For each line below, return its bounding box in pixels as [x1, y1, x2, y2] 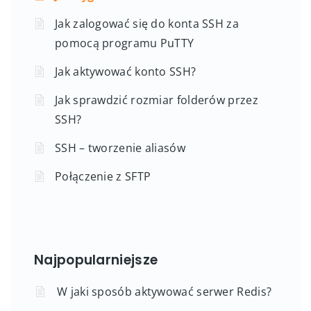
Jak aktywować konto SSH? [55, 63, 196, 79]
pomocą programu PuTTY [55, 35, 194, 51]
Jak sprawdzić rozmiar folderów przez [55, 92, 258, 108]
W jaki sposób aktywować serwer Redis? [57, 283, 272, 299]
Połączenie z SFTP [55, 168, 151, 184]
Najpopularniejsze [34, 250, 158, 269]
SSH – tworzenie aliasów [55, 140, 185, 155]
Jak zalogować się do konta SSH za [55, 15, 239, 31]
